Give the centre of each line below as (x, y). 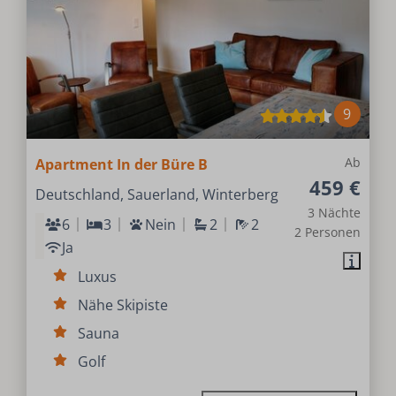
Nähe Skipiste (123, 305)
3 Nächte (334, 213)
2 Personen (327, 232)
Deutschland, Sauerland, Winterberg (157, 195)
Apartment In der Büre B (122, 165)
